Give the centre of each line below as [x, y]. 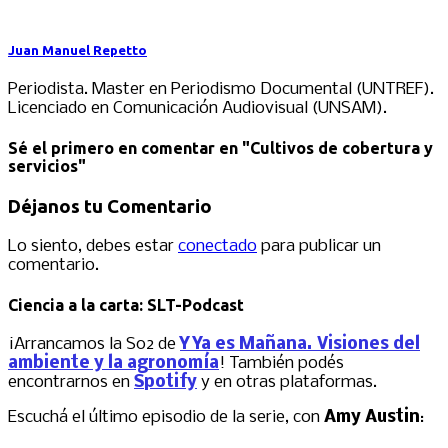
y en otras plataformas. [287, 383]
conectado [217, 246]
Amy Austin [372, 418]
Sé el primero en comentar [111, 147]
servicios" [47, 165]
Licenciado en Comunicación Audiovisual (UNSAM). [197, 108]
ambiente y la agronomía [113, 364]
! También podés [281, 364]
